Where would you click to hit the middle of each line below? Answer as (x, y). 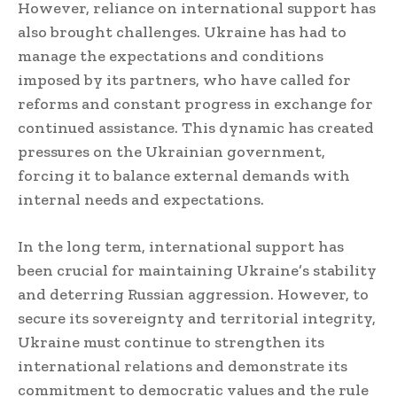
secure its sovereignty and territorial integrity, (197, 319)
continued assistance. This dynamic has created (196, 128)
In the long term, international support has (181, 247)
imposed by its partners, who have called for (184, 80)
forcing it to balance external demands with (184, 176)
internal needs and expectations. (141, 200)
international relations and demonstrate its (183, 366)
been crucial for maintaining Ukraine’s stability (197, 271)
